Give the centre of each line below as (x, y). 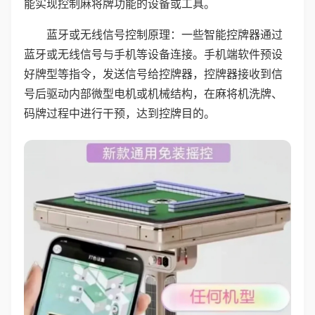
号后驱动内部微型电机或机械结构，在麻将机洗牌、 (153, 94)
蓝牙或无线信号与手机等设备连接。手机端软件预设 (153, 54)
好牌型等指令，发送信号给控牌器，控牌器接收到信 (153, 74)
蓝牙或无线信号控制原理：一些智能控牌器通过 (165, 34)
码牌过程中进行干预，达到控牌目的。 (120, 113)
